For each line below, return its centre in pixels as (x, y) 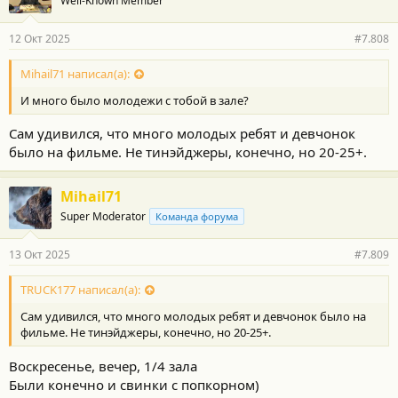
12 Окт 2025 (40, 38)
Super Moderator (103, 216)
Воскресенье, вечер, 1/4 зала (103, 366)
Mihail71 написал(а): (75, 73)
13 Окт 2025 (40, 255)
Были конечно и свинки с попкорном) (134, 384)
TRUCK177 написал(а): (80, 290)
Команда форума (197, 216)
